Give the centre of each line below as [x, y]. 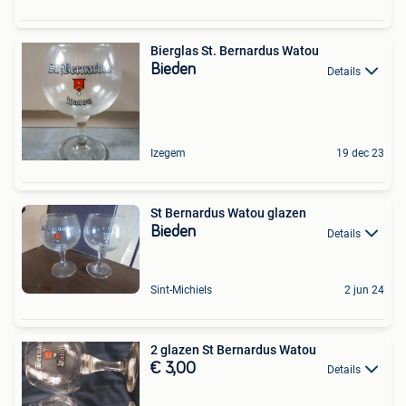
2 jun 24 [364, 290]
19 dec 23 [360, 154]
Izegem [168, 154]
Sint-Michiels [181, 290]
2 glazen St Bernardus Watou [233, 349]
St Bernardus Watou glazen [228, 213]
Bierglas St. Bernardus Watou [235, 51]
